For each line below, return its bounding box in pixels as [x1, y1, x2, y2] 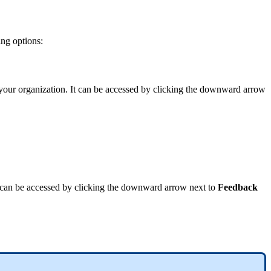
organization [18, 84, 65, 95]
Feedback [218, 181, 258, 192]
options [13, 35, 41, 46]
